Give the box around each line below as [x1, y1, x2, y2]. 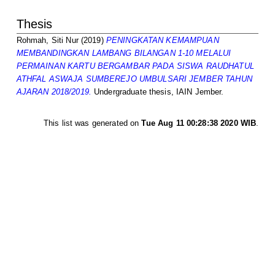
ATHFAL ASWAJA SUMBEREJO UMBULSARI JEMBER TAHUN [16, 74, 252, 83]
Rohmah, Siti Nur [16, 35, 79, 45]
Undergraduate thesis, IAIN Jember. [91, 87, 224, 96]
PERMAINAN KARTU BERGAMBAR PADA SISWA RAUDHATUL [16, 61, 254, 71]
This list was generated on [43, 118, 142, 128]
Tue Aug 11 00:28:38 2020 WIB [141, 118, 257, 128]
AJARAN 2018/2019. [16, 87, 91, 96]
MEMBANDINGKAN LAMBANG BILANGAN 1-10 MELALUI [16, 48, 231, 58]
